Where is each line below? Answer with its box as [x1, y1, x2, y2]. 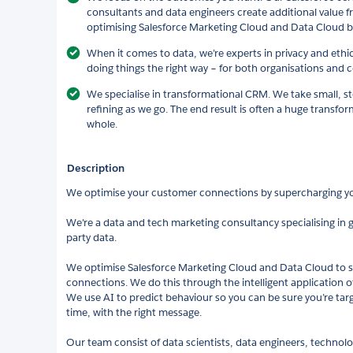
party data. [66, 230, 117, 244]
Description [67, 161, 124, 175]
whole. [87, 117, 117, 131]
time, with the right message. [66, 305, 202, 319]
